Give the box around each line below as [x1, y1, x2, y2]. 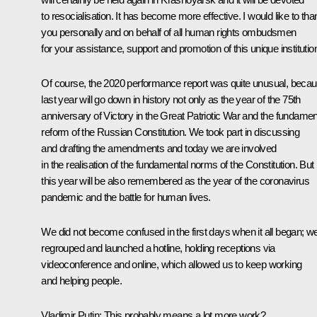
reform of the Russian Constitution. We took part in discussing [41, 125, 300, 138]
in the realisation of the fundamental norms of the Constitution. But [41, 158, 314, 171]
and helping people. [41, 274, 122, 287]
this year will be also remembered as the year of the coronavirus [41, 174, 309, 187]
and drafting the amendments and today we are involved [41, 142, 277, 154]
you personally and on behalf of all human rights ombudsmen [41, 25, 296, 38]
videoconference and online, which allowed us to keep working [41, 258, 302, 270]
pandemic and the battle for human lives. [41, 190, 211, 203]
